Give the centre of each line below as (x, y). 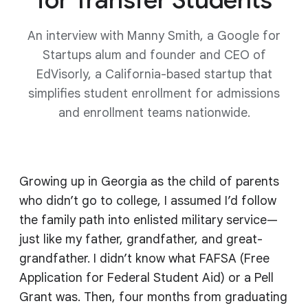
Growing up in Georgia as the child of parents (149, 182)
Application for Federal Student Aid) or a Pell (146, 278)
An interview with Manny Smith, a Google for (154, 36)
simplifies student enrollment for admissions (154, 94)
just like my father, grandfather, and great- (141, 240)
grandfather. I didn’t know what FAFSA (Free (144, 259)
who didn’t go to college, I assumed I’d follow (148, 201)
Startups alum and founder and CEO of (154, 55)
